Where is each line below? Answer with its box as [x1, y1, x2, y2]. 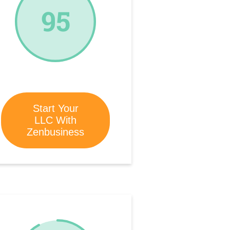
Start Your [32, 102, 79, 114]
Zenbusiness [27, 126, 84, 138]
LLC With [34, 114, 76, 126]
